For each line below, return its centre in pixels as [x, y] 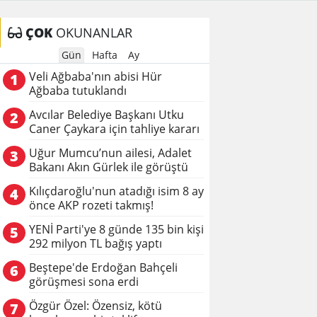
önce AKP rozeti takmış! [91, 205]
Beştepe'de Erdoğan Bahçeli [103, 267]
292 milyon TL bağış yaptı [96, 243]
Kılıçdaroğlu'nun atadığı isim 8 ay [116, 191]
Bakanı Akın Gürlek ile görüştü [109, 167]
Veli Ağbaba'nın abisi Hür [96, 76]
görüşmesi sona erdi [84, 282]
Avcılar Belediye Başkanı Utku [106, 115]
